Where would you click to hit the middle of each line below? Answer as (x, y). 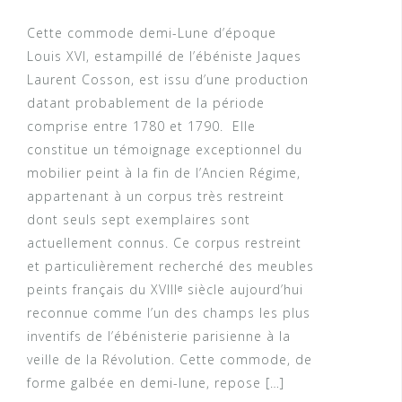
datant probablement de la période (146, 103)
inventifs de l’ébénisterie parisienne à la (159, 336)
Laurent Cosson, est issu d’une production (168, 80)
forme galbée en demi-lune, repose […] (156, 383)
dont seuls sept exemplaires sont (139, 220)
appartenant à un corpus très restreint (156, 197)
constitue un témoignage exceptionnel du (165, 150)
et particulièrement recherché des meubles (170, 267)
